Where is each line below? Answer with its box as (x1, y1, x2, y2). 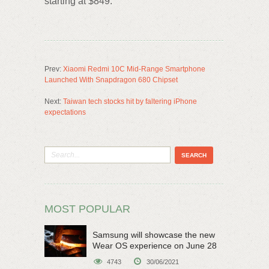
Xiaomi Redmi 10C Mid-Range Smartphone (63, 65, 205, 74)
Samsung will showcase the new (92, 230, 215, 240)
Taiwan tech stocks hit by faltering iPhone (63, 97, 197, 106)
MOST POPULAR (44, 203, 130, 216)
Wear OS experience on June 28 (92, 241, 217, 251)
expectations (44, 108, 86, 117)
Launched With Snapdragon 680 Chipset (44, 76, 178, 85)
